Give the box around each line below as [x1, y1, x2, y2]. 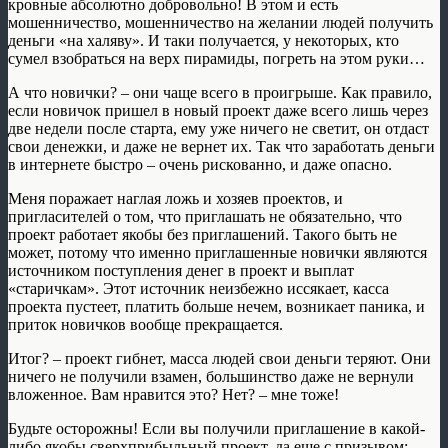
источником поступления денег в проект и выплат [8, 261, 354, 279]
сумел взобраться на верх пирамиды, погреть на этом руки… [8, 49, 425, 67]
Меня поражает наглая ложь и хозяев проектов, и [8, 189, 343, 207]
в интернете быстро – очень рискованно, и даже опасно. [8, 155, 392, 173]
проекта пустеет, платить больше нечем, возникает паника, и [8, 297, 425, 315]
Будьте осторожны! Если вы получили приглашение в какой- [8, 419, 425, 437]
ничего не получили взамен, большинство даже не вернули [8, 367, 414, 385]
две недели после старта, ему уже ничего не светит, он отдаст [8, 119, 429, 137]
